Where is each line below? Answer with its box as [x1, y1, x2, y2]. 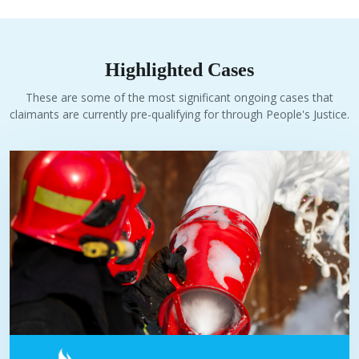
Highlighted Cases [105, 59, 254, 81]
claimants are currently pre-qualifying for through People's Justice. [10, 107, 349, 123]
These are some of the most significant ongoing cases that [26, 90, 333, 106]
